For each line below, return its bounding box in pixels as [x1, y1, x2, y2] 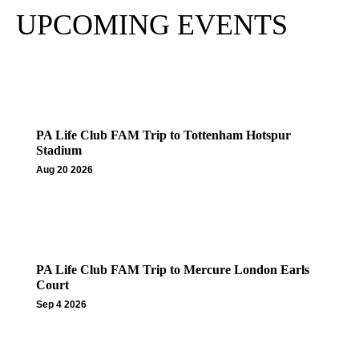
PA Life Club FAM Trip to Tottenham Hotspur [36, 127, 291, 142]
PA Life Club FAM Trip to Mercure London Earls [36, 262, 309, 276]
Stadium [36, 143, 82, 157]
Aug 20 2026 [36, 163, 93, 175]
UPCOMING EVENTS [16, 8, 288, 41]
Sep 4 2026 [36, 298, 87, 310]
